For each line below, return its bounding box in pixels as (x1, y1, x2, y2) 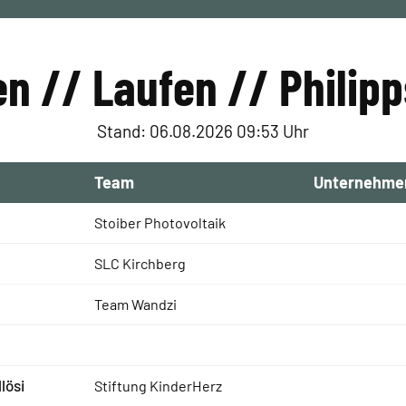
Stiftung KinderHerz (93, 377, 222, 394)
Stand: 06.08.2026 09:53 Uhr (97, 121, 309, 141)
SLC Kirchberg (93, 255, 186, 272)
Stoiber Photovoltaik (93, 214, 226, 231)
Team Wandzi (93, 295, 177, 313)
